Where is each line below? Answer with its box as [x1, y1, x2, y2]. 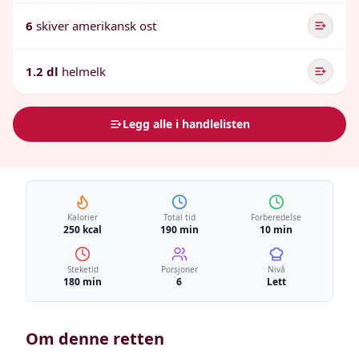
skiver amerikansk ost [36, 18, 156, 34]
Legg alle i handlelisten [122, 116, 250, 131]
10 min [260, 223, 293, 236]
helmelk [62, 63, 106, 79]
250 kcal [63, 223, 103, 236]
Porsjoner [160, 264, 198, 275]
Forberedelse [251, 212, 302, 223]
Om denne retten [26, 328, 164, 349]
